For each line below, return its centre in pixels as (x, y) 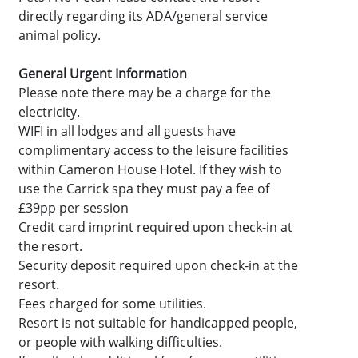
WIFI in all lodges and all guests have (127, 131)
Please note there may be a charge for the (145, 93)
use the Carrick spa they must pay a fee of (144, 189)
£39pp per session (74, 208)
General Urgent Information (103, 74)
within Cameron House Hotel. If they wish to (151, 170)
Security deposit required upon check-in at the (159, 266)
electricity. (50, 112)
